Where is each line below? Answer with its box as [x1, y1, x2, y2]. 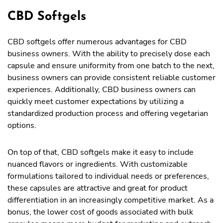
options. [7, 120, 36, 131]
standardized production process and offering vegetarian [7, 108, 208, 119]
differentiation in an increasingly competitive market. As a [7, 195, 214, 206]
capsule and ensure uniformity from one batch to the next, [7, 60, 215, 71]
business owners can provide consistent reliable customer [7, 72, 216, 83]
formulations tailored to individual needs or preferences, [7, 171, 209, 182]
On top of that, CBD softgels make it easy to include [7, 147, 194, 158]
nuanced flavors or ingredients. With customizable [7, 159, 188, 170]
